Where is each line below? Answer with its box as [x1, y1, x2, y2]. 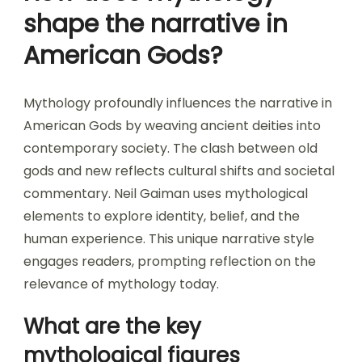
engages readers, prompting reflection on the [23, 252, 316, 271]
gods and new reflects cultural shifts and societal [23, 162, 335, 181]
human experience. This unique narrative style [23, 229, 314, 249]
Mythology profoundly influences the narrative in [23, 94, 332, 113]
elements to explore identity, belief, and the [23, 207, 300, 226]
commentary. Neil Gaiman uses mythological [23, 184, 308, 204]
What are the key [23, 312, 201, 342]
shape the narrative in [23, 7, 288, 42]
